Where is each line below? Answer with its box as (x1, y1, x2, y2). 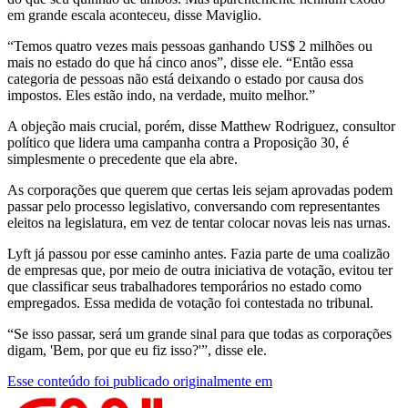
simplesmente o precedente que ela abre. (7, 151, 238, 168)
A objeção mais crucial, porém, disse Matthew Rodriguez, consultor (7, 118, 395, 135)
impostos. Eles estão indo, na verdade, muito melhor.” (7, 87, 315, 104)
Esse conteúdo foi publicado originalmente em (7, 373, 272, 390)
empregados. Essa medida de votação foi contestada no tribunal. (7, 295, 373, 311)
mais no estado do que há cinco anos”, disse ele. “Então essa (7, 55, 353, 71)
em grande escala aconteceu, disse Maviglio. (7, 7, 261, 24)
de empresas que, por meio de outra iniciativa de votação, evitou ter (7, 262, 393, 279)
